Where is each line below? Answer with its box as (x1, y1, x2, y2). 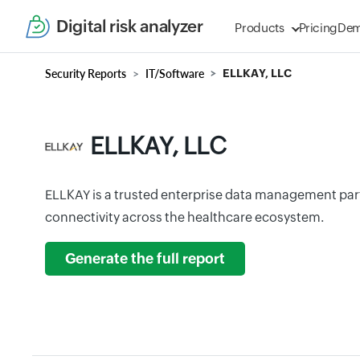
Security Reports (45, 67, 126, 80)
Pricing (298, 21, 338, 35)
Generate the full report (65, 251, 225, 267)
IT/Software (145, 67, 204, 80)
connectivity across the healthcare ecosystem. (45, 210, 324, 225)
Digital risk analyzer (56, 16, 203, 36)
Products (235, 21, 284, 35)
